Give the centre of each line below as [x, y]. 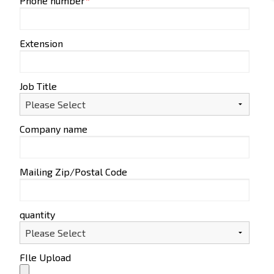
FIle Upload [45, 257]
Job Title [38, 86]
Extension [41, 43]
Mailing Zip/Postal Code [73, 172]
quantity [37, 215]
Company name [54, 129]
